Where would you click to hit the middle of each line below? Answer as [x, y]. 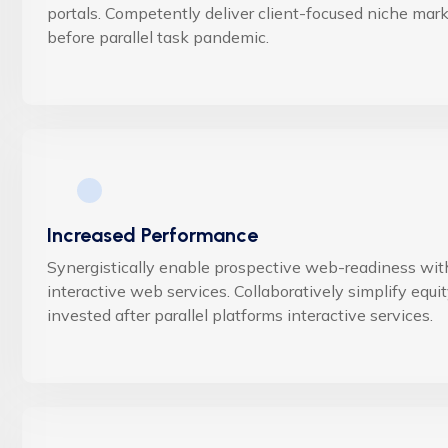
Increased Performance [152, 234]
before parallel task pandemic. [158, 36]
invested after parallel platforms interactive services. [240, 314]
